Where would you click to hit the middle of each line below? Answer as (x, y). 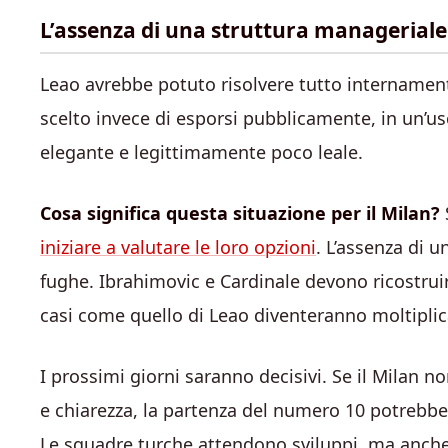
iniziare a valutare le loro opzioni (178, 246)
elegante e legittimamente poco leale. (201, 151)
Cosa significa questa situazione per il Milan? (240, 212)
